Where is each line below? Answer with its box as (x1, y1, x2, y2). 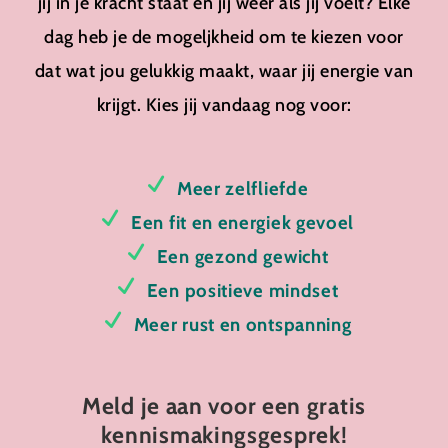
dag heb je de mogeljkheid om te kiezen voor (44, 26, 404, 49)
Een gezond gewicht (156, 245, 329, 269)
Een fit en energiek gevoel (131, 211, 355, 235)
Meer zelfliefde (176, 177, 309, 201)
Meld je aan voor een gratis (82, 391, 366, 420)
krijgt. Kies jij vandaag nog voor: (96, 94, 352, 117)
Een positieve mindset (146, 279, 339, 303)
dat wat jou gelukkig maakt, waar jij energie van (34, 60, 414, 83)
